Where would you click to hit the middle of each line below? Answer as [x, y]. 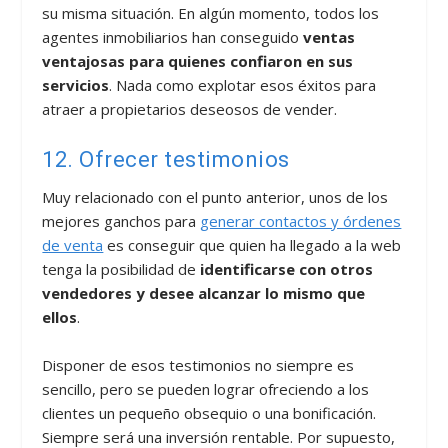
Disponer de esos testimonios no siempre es [198, 364]
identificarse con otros [287, 268]
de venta [73, 244]
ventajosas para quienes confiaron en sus [198, 60]
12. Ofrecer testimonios [166, 159]
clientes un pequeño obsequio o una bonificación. [209, 412]
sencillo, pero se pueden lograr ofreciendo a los [206, 388]
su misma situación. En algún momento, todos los [211, 12]
